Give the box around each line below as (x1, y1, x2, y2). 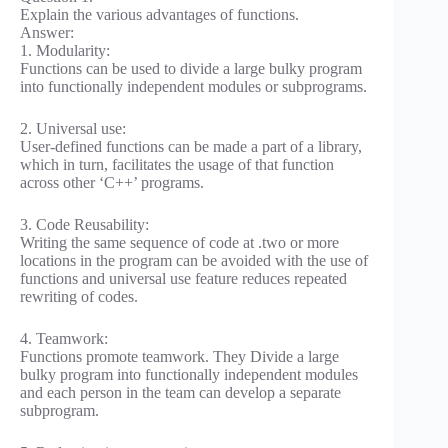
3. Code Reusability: (20, 215, 149, 233)
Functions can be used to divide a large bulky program (20, 59, 362, 77)
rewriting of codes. (20, 287, 138, 305)
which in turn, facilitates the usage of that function (20, 155, 334, 173)
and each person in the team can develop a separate (20, 383, 341, 401)
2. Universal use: (20, 119, 126, 137)
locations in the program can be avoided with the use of (20, 251, 368, 269)
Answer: (20, 23, 74, 41)
